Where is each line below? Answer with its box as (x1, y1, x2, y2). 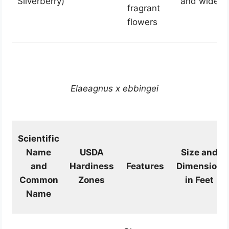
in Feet (185, 175, 214, 186)
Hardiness (69, 161, 114, 172)
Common (19, 175, 58, 186)
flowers (127, 17, 157, 28)
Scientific (18, 133, 60, 144)
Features (126, 161, 164, 172)
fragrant (127, 3, 160, 14)
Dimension (176, 161, 222, 172)
